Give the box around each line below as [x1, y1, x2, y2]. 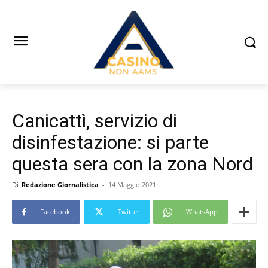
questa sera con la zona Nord [12, 153, 253, 176]
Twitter [118, 207, 139, 217]
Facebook [40, 207, 70, 217]
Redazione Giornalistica [22, 180, 99, 190]
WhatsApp [186, 207, 218, 217]
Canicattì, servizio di [12, 109, 177, 133]
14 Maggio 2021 [108, 180, 156, 190]
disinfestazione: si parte [12, 131, 209, 154]
